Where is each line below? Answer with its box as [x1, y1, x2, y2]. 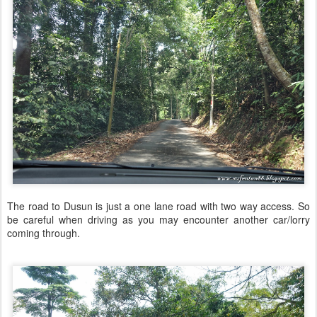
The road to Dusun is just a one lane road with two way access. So [7, 198, 310, 213]
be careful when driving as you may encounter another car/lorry [7, 212, 310, 226]
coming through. [7, 225, 80, 240]
